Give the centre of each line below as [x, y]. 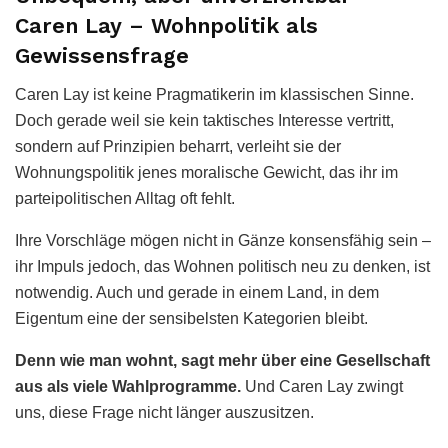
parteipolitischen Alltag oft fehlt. [125, 198]
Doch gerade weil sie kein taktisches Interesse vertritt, [204, 120]
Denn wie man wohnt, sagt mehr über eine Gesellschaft [222, 360]
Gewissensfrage [102, 55]
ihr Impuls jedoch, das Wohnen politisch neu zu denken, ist [222, 266]
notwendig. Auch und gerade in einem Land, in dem [197, 292]
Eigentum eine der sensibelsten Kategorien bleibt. [191, 318]
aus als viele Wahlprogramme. [128, 386]
